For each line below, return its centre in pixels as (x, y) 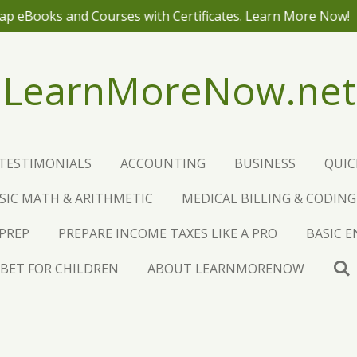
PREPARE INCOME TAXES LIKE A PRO (167, 233)
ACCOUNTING (163, 163)
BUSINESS (265, 163)
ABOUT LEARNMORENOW (226, 269)
